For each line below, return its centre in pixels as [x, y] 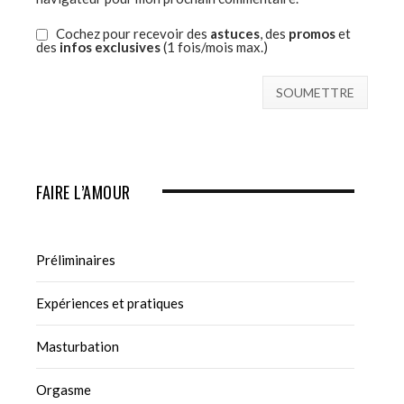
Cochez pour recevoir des [132, 33]
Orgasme [64, 390]
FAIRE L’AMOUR [83, 193]
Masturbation [78, 347]
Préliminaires [76, 260]
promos [312, 33]
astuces [235, 33]
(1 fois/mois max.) [214, 47]
